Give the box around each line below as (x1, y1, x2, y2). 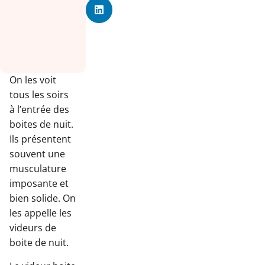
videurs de (9, 221, 56, 235)
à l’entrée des (9, 103, 69, 117)
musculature (9, 162, 66, 176)
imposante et (9, 177, 69, 190)
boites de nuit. (9, 118, 73, 131)
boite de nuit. (9, 236, 69, 250)
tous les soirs (9, 88, 69, 102)
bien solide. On (9, 192, 76, 205)
